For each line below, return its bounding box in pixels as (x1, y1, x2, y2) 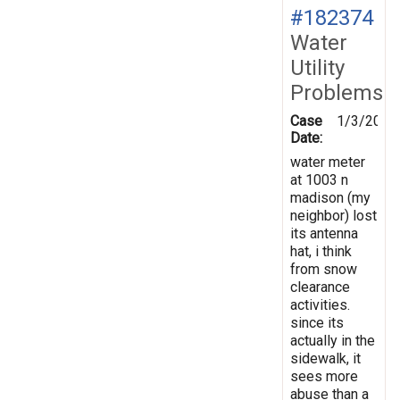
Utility (290, 54, 345, 80)
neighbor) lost (290, 206, 377, 224)
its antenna (290, 224, 358, 242)
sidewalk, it (290, 349, 361, 367)
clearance (290, 278, 350, 296)
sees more (290, 367, 358, 385)
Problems (290, 79, 383, 105)
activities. (290, 296, 350, 313)
